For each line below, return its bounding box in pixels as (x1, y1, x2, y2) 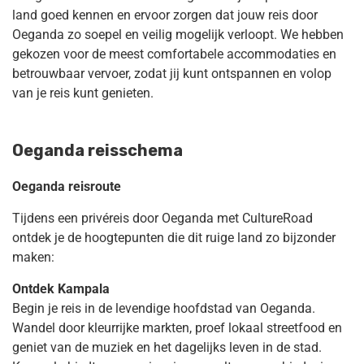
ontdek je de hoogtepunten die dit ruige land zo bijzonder (12, 229, 336, 245)
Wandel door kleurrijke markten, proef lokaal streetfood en (12, 319, 342, 336)
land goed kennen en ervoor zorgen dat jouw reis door (12, 6, 318, 23)
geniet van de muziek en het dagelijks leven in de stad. (12, 339, 322, 355)
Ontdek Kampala (12, 280, 110, 297)
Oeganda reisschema (12, 140, 183, 160)
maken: (12, 249, 54, 265)
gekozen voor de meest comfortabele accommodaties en (12, 45, 336, 62)
